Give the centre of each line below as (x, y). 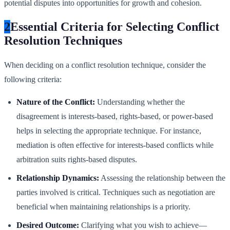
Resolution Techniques (63, 41)
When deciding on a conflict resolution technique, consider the (105, 65)
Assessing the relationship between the (162, 178)
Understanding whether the (140, 102)
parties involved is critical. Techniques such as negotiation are (116, 193)
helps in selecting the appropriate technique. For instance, (109, 131)
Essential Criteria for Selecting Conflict (115, 27)
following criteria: (33, 80)
